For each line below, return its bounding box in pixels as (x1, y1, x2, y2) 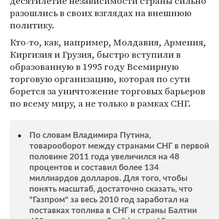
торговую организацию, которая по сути (10, 72, 190, 85)
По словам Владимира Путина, (29, 131, 151, 139)
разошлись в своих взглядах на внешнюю (10, 6, 192, 19)
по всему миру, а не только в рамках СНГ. (10, 97, 191, 109)
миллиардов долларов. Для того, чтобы (29, 174, 188, 182)
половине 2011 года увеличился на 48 (29, 153, 179, 161)
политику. (10, 19, 54, 31)
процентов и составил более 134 (29, 163, 159, 172)
